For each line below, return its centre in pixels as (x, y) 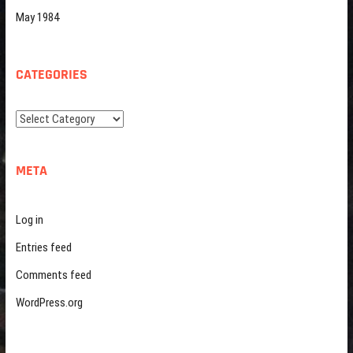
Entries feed (43, 247)
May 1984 (37, 17)
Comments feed (53, 275)
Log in (29, 220)
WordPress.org (49, 303)
